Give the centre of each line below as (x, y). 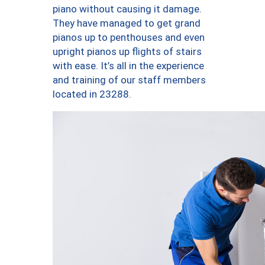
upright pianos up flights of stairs (127, 52)
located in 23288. (92, 94)
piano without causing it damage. (127, 9)
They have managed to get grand (127, 23)
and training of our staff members (129, 80)
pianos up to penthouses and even (129, 38)
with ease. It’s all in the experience (128, 66)
